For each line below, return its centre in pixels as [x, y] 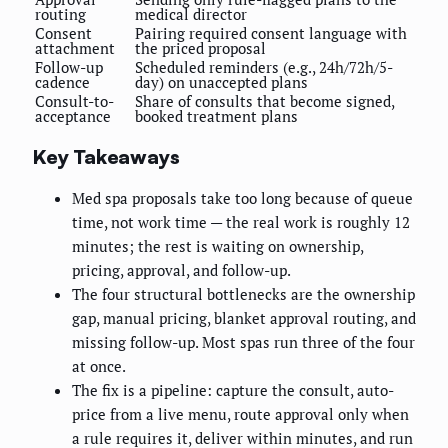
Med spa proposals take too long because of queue [242, 198]
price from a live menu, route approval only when [240, 414]
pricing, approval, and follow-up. [181, 270]
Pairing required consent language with [271, 33]
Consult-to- [74, 101]
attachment [75, 48]
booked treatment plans [216, 116]
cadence [62, 82]
